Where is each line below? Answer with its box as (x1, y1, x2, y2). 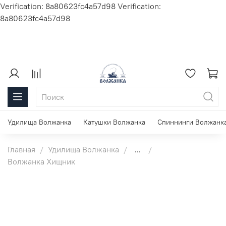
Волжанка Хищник (8, 156, 75, 166)
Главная (8, 144, 35, 154)
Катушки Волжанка (83, 118, 145, 127)
